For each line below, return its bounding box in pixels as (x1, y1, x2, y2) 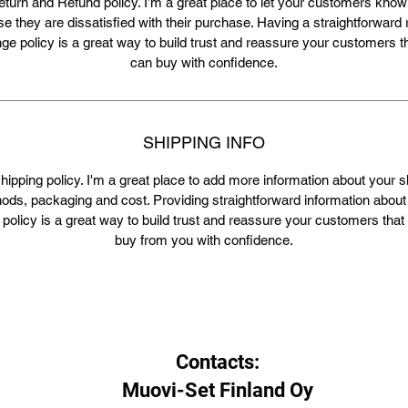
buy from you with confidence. (115, 231, 293, 248)
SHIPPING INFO (143, 132, 265, 152)
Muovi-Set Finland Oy (122, 378, 313, 402)
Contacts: (176, 350, 260, 373)
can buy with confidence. (130, 54, 278, 70)
